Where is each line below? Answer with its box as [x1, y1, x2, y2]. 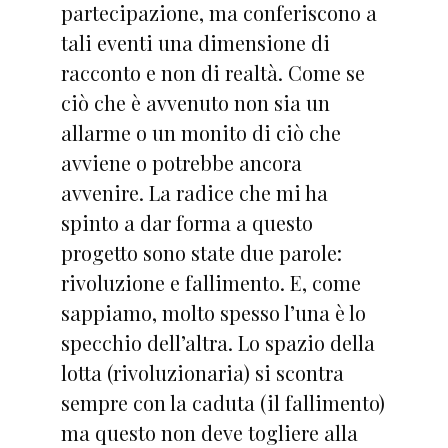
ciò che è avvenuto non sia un [60, 89, 330, 116]
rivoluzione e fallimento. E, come [60, 269, 361, 296]
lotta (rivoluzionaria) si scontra [60, 359, 344, 386]
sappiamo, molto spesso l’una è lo [60, 299, 366, 326]
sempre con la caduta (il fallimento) [60, 389, 385, 416]
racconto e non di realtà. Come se [60, 59, 365, 86]
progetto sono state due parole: [60, 239, 342, 266]
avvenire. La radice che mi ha [60, 179, 328, 206]
